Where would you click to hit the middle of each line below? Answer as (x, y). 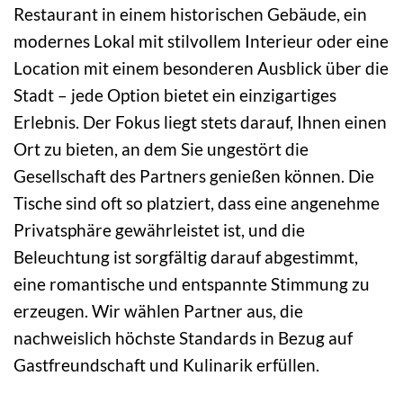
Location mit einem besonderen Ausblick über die (201, 67)
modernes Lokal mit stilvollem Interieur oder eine (201, 40)
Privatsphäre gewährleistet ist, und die (159, 229)
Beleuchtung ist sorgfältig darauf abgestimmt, (186, 256)
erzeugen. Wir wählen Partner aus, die (158, 310)
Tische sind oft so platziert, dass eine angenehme (197, 202)
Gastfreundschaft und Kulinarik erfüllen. (166, 364)
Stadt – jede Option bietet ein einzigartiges (175, 94)
